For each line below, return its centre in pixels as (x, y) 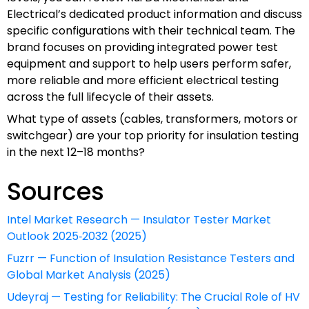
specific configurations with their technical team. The (151, 30)
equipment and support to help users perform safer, (149, 63)
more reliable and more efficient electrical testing (143, 80)
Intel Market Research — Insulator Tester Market (139, 219)
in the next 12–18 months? (76, 152)
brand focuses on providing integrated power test (142, 47)
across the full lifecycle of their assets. (110, 97)
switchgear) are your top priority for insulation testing (153, 135)
